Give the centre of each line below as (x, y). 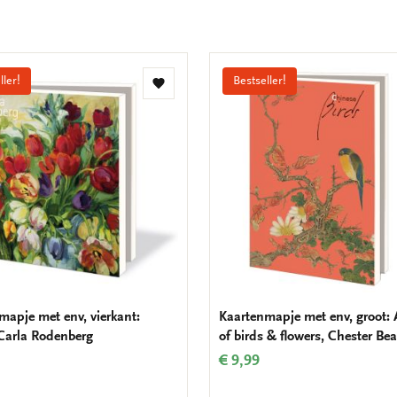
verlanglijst (190, 122)
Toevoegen (190, 90)
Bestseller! (260, 81)
